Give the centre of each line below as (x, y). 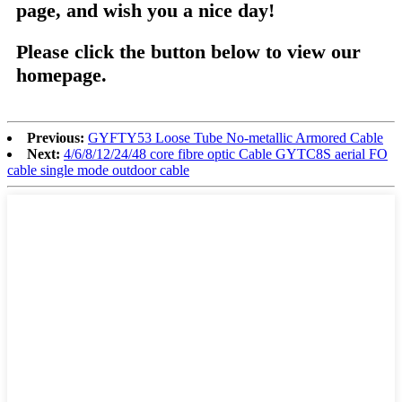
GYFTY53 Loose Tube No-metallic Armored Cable (236, 137)
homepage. (61, 74)
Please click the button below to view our (188, 51)
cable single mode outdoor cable (98, 170)
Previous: (56, 137)
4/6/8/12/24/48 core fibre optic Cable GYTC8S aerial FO (226, 153)
